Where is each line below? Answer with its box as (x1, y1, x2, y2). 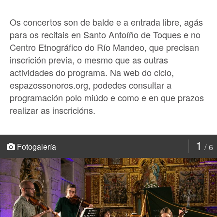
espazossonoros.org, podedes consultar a (10, 78, 171, 92)
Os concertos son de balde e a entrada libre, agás (10, 15, 203, 29)
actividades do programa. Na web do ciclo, (10, 66, 174, 79)
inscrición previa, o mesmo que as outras (10, 53, 168, 66)
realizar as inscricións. (10, 104, 95, 117)
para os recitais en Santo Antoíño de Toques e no (10, 28, 201, 41)
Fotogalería (15, 141, 56, 153)
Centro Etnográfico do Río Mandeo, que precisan (10, 41, 199, 54)
